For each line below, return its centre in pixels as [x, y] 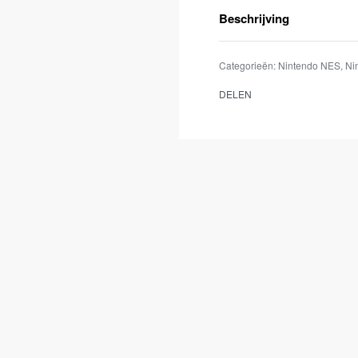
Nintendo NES [309, 65]
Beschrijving [254, 18]
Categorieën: [249, 65]
